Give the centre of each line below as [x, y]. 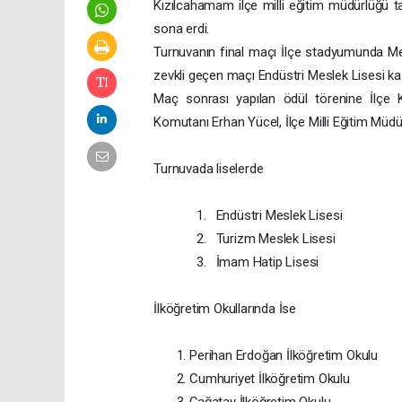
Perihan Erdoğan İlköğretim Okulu [284, 355]
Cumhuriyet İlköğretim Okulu [270, 378]
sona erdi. [182, 28]
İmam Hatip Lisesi [267, 262]
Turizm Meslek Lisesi [275, 238]
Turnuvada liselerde [209, 168]
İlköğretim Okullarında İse [225, 308]
